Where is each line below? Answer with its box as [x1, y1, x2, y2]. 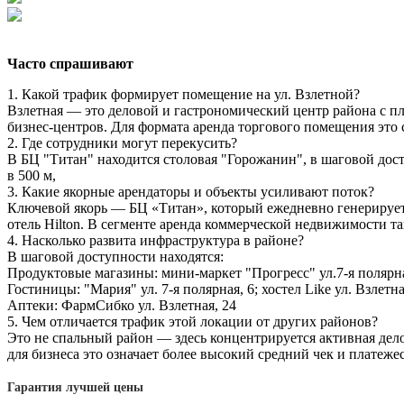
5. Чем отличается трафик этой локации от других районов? [7, 313, 378, 329]
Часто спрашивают [7, 55, 133, 71]
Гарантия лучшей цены [7, 380, 143, 394]
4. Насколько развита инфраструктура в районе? [7, 232, 304, 248]
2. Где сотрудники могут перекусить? [7, 134, 237, 151]
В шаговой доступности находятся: [7, 248, 227, 264]
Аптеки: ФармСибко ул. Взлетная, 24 [7, 297, 236, 313]
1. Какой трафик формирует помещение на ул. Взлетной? [7, 86, 360, 102]
